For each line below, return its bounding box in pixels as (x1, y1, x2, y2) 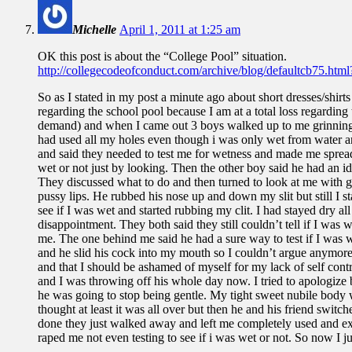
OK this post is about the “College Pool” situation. (38, 49, 287, 63)
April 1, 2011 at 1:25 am (119, 22, 240, 36)
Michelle (72, 22, 116, 36)
